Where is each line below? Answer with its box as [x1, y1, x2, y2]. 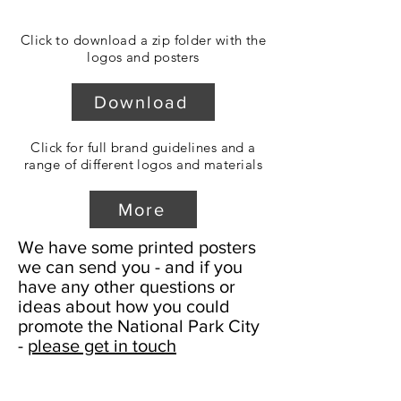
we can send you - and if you [18, 257, 243, 277]
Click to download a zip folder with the [20, 31, 267, 48]
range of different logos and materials [23, 156, 263, 173]
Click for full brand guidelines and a [30, 139, 256, 156]
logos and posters [87, 48, 200, 65]
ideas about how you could [18, 296, 230, 316]
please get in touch [28, 336, 176, 355]
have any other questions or [18, 277, 235, 296]
